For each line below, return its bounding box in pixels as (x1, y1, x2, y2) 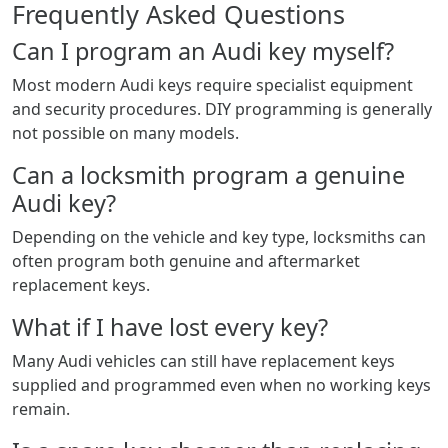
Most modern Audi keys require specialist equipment (12, 74, 413, 96)
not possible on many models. (12, 122, 239, 144)
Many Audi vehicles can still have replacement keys (12, 350, 395, 372)
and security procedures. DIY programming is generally (12, 98, 432, 120)
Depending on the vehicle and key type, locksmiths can (12, 226, 426, 248)
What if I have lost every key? (12, 311, 328, 343)
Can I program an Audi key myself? (12, 35, 394, 67)
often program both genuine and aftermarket (12, 250, 360, 272)
